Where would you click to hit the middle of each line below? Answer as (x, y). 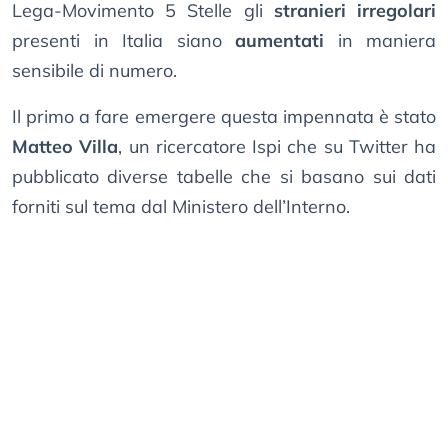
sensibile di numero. (94, 71)
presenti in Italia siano (123, 41)
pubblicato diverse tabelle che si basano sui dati (224, 177)
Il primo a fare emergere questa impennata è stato (224, 117)
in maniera (380, 41)
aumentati (279, 41)
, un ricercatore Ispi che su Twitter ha (277, 147)
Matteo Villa (65, 147)
